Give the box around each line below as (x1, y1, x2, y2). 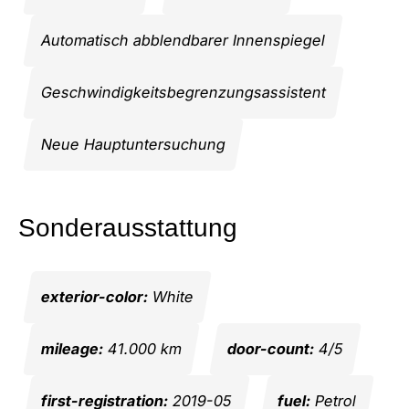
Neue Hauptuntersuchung (39, 134, 227, 153)
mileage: (39, 340, 105, 359)
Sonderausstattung (18, 213, 237, 242)
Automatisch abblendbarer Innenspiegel (39, 30, 327, 49)
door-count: (225, 340, 316, 359)
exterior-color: (39, 288, 150, 307)
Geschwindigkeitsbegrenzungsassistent (39, 82, 328, 101)
